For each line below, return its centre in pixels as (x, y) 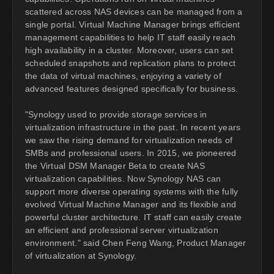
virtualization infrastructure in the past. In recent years (133, 128)
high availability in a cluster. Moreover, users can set (129, 50)
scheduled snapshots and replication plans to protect (130, 63)
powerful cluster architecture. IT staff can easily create (133, 217)
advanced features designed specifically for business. (132, 89)
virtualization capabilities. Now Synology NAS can (123, 179)
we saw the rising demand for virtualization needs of (129, 140)
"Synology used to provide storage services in (116, 115)
